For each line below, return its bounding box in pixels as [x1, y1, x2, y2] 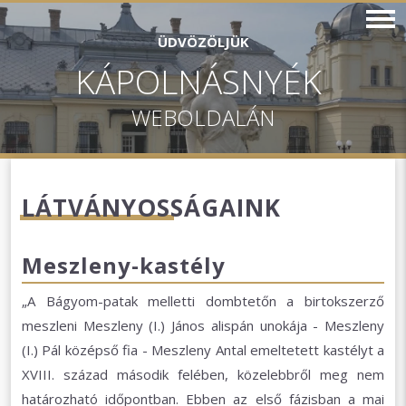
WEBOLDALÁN [131, 102, 275, 132]
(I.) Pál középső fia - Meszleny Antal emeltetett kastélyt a [22, 341, 384, 359]
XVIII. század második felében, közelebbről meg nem [22, 365, 384, 383]
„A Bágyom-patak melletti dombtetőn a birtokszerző [22, 292, 384, 310]
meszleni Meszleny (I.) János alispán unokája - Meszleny [22, 316, 384, 334]
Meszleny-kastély [22, 250, 226, 280]
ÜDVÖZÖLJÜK [157, 33, 249, 51]
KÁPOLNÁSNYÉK [75, 58, 322, 104]
